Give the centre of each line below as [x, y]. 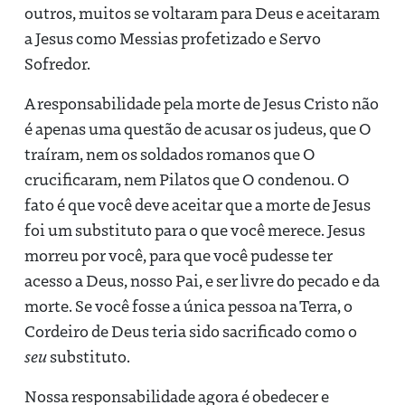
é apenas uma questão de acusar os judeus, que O [198, 128]
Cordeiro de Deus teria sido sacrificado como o [191, 330]
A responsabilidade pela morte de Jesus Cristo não [202, 103]
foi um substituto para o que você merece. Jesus [195, 229]
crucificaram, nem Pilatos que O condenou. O [187, 179]
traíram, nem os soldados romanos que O [170, 153]
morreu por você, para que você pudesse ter [179, 254]
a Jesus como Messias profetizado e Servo [173, 38]
